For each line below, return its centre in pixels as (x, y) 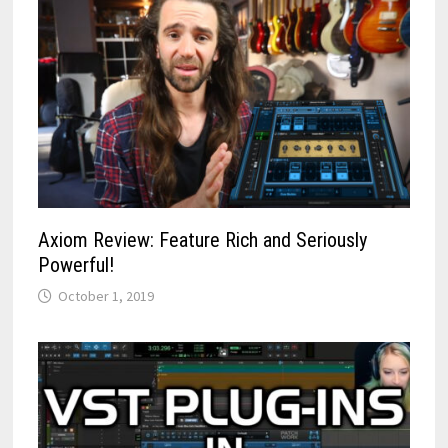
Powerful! (75, 265)
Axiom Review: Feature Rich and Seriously (202, 240)
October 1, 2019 (105, 296)
